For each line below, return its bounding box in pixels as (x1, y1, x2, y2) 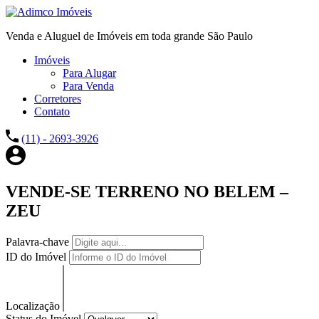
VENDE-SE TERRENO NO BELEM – (6, 182, 288, 201)
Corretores (34, 93, 81, 105)
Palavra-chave (6, 235, 72, 248)
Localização (6, 299, 63, 312)
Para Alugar (63, 67, 116, 79)
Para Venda (63, 80, 114, 92)
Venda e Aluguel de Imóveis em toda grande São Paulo (6, 30, 253, 42)
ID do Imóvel (6, 250, 69, 263)
